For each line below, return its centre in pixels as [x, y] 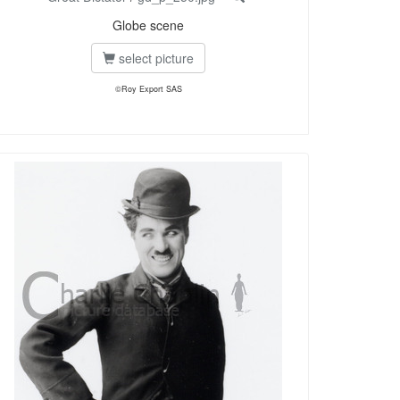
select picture [154, 58]
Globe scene [148, 25]
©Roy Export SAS [148, 89]
